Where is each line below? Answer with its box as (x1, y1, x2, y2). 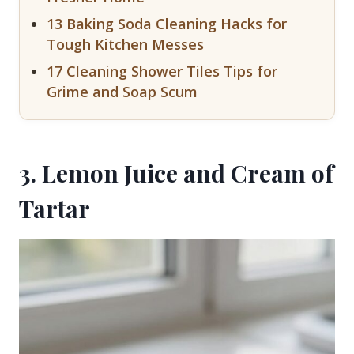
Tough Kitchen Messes (47, 34, 204, 54)
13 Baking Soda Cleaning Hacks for (47, 13, 287, 33)
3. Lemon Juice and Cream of (19, 156, 333, 189)
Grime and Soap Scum (47, 81, 198, 101)
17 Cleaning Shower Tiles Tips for (47, 61, 277, 81)
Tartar (19, 192, 90, 224)
